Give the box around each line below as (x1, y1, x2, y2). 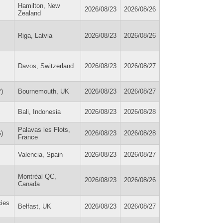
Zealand (18, 9, 41, 17)
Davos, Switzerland (18, 62, 74, 70)
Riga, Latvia (18, 31, 52, 39)
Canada (18, 180, 40, 188)
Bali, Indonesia (18, 108, 61, 115)
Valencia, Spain (18, 150, 63, 158)
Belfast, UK (18, 202, 51, 210)
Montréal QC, (18, 172, 56, 180)
